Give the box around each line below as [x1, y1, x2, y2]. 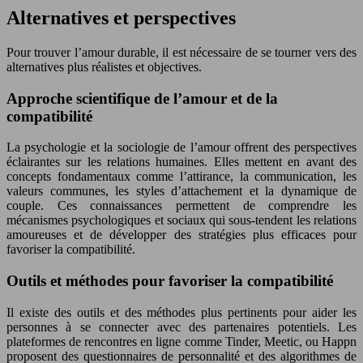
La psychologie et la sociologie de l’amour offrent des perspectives [6, 140, 357, 155]
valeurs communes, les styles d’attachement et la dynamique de [6, 184, 357, 199]
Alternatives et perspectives [6, 6, 236, 28]
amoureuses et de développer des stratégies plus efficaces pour [6, 228, 357, 242]
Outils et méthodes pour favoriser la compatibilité [6, 271, 333, 289]
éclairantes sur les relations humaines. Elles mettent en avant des [6, 155, 357, 169]
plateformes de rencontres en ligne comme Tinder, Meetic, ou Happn [6, 334, 357, 348]
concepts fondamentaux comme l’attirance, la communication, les [6, 169, 357, 184]
